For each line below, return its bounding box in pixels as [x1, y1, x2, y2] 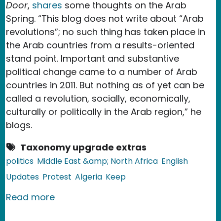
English [161, 155, 188, 167]
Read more [6, 190, 55, 203]
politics [6, 155, 34, 167]
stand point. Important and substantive [6, 52, 179, 65]
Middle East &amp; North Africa [37, 155, 158, 167]
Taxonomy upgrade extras [20, 141, 147, 153]
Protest [42, 171, 72, 183]
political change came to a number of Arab [6, 65, 197, 78]
